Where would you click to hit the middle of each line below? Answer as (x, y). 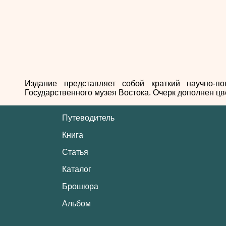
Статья (75, 152)
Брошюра (80, 186)
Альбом (76, 204)
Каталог (76, 169)
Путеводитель (88, 118)
